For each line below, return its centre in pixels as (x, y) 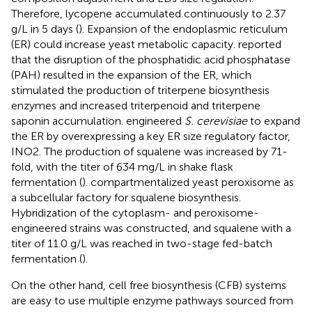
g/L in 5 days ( (45, 29)
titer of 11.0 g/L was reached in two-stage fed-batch (142, 244)
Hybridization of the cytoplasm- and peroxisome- (135, 213)
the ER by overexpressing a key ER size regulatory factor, (151, 136)
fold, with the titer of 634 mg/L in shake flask (122, 167)
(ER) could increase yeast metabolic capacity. (125, 45)
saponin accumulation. (69, 121)
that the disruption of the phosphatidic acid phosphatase (151, 60)
